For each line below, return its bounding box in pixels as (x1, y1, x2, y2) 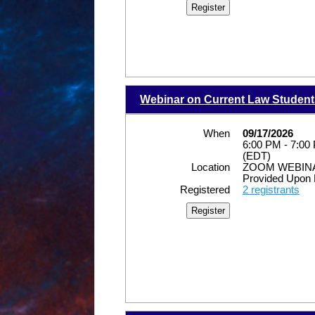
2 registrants (242, 184, 300, 196)
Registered (179, 184, 230, 196)
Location (191, 162, 230, 174)
